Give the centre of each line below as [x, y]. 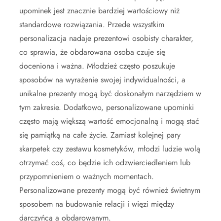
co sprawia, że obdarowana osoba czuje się [92, 52]
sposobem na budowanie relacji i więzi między [97, 204]
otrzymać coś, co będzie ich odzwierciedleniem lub [105, 163]
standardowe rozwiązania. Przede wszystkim [92, 24]
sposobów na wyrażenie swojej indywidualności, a [102, 80]
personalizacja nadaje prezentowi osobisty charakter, [106, 38]
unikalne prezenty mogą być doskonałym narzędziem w [110, 93]
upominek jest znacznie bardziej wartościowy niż [99, 11]
